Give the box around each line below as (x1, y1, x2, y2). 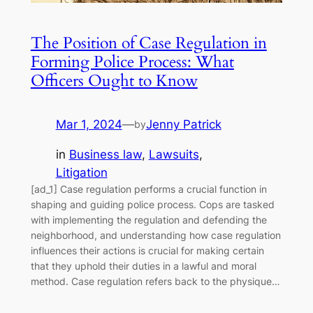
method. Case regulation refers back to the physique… (30, 275, 280, 287)
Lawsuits (148, 147, 199, 161)
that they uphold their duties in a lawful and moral (30, 259, 256, 272)
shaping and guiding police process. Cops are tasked (30, 198, 275, 210)
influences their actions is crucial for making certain (30, 244, 264, 256)
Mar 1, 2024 (55, 117, 122, 131)
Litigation (55, 165, 108, 180)
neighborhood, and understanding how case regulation (30, 228, 281, 241)
